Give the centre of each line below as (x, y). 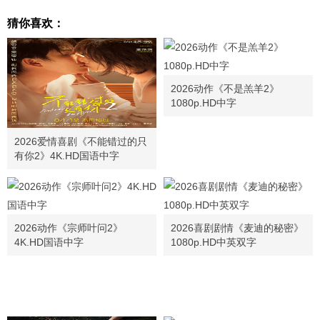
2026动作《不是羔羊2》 (225, 89)
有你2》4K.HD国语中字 (67, 156)
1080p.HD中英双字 (214, 242)
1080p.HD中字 (204, 103)
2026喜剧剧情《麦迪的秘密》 (237, 228)
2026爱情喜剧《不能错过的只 (81, 141)
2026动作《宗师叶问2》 (69, 228)
